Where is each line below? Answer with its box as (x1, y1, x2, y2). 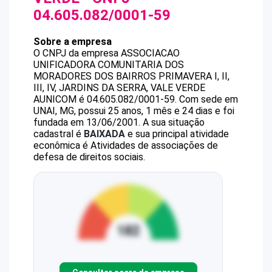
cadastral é (33, 128, 84, 140)
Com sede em (179, 93, 238, 105)
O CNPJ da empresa (33, 47, 121, 59)
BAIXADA (84, 128, 125, 140)
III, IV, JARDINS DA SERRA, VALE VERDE (33, 82, 205, 93)
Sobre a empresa (33, 36, 112, 47)
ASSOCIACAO (121, 47, 180, 59)
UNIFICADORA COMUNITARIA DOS (33, 59, 184, 70)
